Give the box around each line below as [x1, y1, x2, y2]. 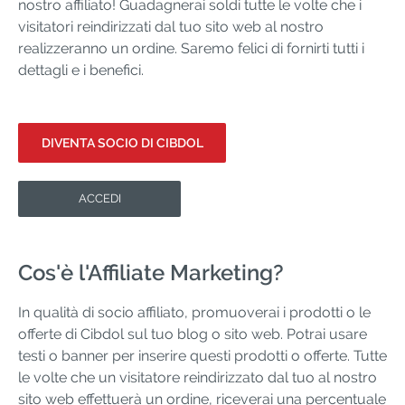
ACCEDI [78, 191, 121, 205]
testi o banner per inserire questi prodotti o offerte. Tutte [18, 346, 387, 364]
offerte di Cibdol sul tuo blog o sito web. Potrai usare [18, 325, 367, 343]
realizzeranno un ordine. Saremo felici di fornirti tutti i [18, 39, 364, 57]
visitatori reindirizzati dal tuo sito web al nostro [18, 17, 324, 35]
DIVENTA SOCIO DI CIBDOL [41, 135, 203, 150]
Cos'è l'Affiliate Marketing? [18, 259, 284, 286]
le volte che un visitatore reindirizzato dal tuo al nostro [18, 368, 377, 386]
